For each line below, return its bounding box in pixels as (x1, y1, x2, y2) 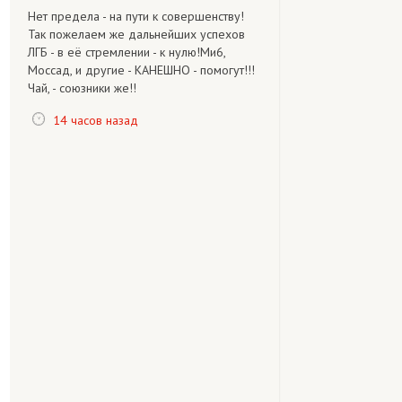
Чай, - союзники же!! (28, 80, 136, 96)
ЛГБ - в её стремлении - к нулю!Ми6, (28, 44, 225, 60)
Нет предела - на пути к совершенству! (28, 8, 244, 24)
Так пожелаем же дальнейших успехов (28, 26, 245, 42)
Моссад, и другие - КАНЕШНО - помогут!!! (28, 62, 255, 78)
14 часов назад (53, 111, 138, 128)
